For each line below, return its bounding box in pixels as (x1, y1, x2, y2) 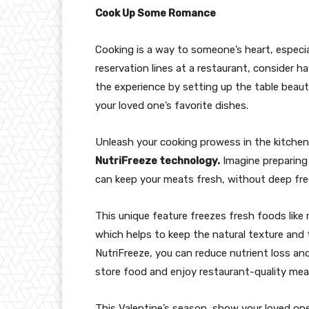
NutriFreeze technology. (95, 154, 220, 167)
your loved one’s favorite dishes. (95, 99, 248, 112)
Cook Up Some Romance (95, 6, 216, 19)
